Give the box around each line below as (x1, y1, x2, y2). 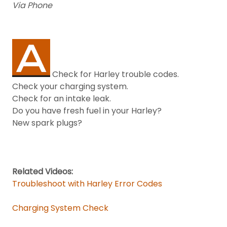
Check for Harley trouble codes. (50, 68, 179, 80)
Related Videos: (12, 166, 73, 177)
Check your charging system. (12, 81, 128, 92)
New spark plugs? (12, 117, 82, 129)
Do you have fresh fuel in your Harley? (12, 105, 162, 117)
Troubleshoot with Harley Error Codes (12, 178, 162, 190)
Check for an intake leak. (12, 93, 111, 104)
